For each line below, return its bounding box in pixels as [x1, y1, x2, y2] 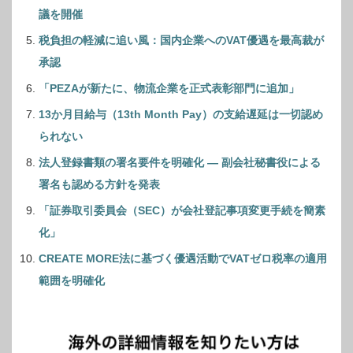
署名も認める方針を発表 [39, 178, 160, 191]
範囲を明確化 [39, 274, 105, 288]
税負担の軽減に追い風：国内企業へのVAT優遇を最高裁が [39, 34, 324, 47]
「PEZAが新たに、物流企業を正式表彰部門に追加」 [39, 82, 299, 95]
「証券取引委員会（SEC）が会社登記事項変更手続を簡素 [39, 204, 325, 217]
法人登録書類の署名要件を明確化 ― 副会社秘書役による [39, 156, 321, 169]
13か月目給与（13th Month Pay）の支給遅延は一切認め [39, 108, 323, 121]
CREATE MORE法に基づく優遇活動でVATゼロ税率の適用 [39, 252, 327, 266]
